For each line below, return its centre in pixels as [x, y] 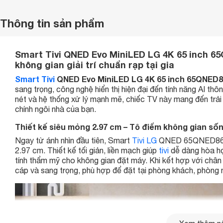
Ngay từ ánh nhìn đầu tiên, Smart [73, 140]
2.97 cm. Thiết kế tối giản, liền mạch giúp [87, 150]
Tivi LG [144, 140]
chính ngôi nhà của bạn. [56, 109]
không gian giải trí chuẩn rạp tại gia [95, 65]
